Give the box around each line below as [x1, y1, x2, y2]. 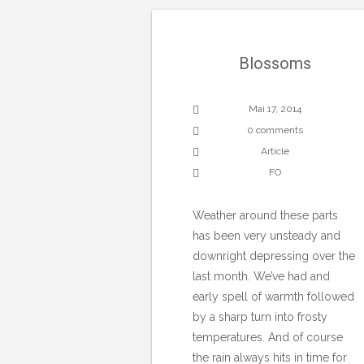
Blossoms [239, 53, 312, 73]
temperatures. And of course [193, 330, 343, 344]
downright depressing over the [193, 249, 355, 262]
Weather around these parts [193, 208, 338, 222]
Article [261, 145, 290, 157]
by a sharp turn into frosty [193, 310, 327, 323]
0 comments [247, 123, 304, 136]
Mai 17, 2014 [249, 102, 302, 115]
